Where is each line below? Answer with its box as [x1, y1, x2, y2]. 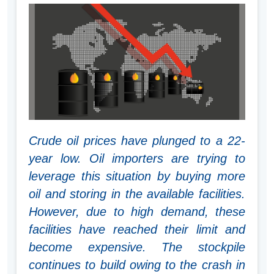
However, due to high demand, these [29, 205, 245, 219]
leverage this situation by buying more [29, 169, 245, 183]
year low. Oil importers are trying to [29, 152, 245, 166]
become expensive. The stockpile [29, 240, 245, 254]
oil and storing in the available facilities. [29, 187, 245, 201]
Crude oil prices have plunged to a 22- [29, 134, 245, 148]
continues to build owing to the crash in [29, 258, 245, 272]
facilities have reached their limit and [29, 223, 245, 237]
